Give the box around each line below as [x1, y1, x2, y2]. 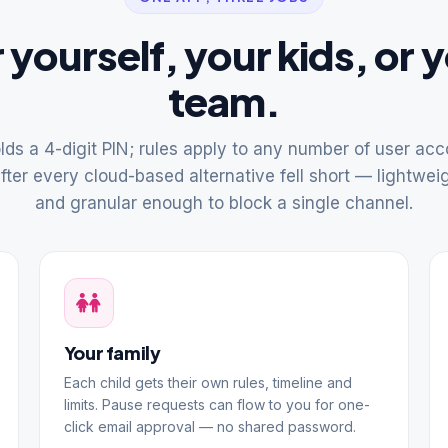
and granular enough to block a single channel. [35, 192, 413, 213]
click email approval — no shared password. [63, 417, 356, 435]
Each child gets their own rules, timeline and [63, 373, 352, 391]
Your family [63, 340, 161, 364]
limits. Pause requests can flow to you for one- [63, 395, 370, 413]
